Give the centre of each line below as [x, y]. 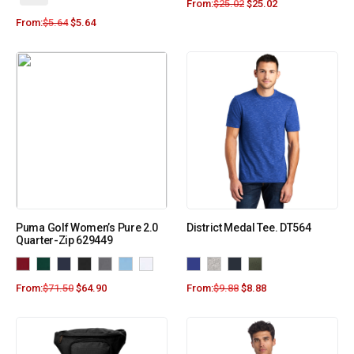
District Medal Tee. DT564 [249, 228]
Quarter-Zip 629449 [64, 241]
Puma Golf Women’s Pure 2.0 [87, 228]
